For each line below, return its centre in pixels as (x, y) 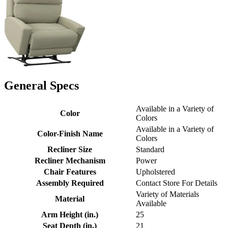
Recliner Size (70, 149)
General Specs (41, 85)
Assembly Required (70, 183)
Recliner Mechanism (70, 160)
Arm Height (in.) (70, 214)
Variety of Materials (167, 194)
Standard (150, 149)
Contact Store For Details (177, 183)
